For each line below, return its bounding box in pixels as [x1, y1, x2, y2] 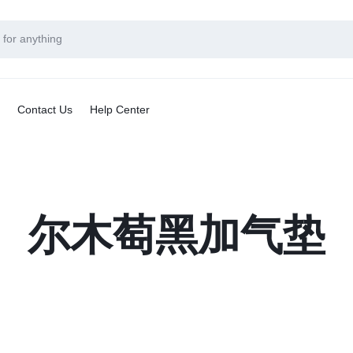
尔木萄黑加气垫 [28, 211, 325, 258]
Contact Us [17, 102, 72, 116]
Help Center [90, 102, 150, 116]
